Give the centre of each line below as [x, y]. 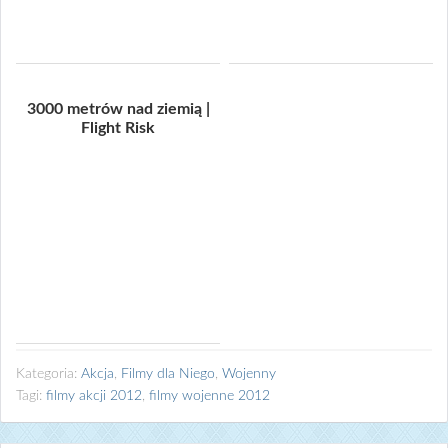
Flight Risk [118, 128]
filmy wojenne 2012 [209, 396]
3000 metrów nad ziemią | [118, 109]
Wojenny [249, 374]
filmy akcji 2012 [94, 396]
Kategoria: [48, 374]
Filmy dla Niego [168, 374]
